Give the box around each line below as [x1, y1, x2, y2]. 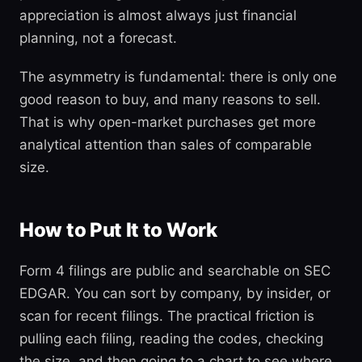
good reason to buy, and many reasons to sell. [19, 91, 321, 107]
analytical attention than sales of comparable [19, 137, 312, 153]
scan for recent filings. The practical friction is [19, 308, 314, 324]
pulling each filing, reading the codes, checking [19, 330, 323, 347]
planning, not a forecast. [19, 30, 177, 46]
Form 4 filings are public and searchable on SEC [19, 263, 330, 279]
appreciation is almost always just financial [19, 7, 297, 23]
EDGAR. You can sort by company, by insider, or [19, 285, 330, 301]
